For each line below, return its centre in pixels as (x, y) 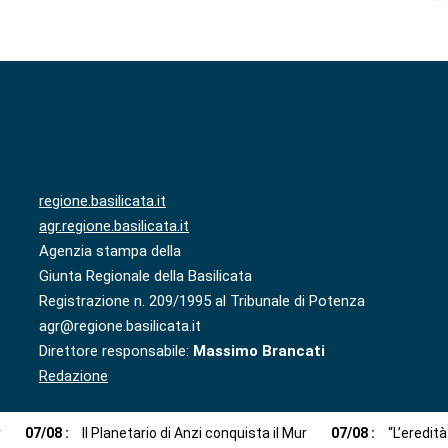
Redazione (73, 375)
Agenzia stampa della (110, 250)
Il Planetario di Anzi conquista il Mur (194, 433)
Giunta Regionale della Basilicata (145, 275)
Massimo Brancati (259, 350)
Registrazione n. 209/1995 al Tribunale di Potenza (202, 300)
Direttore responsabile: (116, 350)
